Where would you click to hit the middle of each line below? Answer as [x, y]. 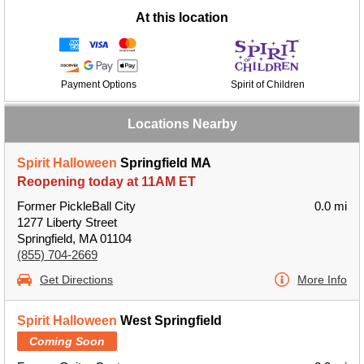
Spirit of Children [267, 84]
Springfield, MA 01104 [74, 238]
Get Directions [76, 279]
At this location [182, 17]
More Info [322, 279]
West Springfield [169, 321]
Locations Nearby [182, 124]
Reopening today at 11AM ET [106, 182]
